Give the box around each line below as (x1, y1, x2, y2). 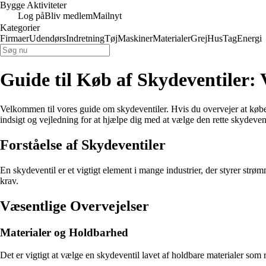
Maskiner (118, 33, 153, 43)
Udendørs (29, 33, 66, 43)
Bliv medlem (45, 11, 93, 21)
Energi (237, 33, 262, 43)
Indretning (66, 33, 104, 43)
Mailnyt (93, 11, 122, 21)
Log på (18, 11, 45, 21)
